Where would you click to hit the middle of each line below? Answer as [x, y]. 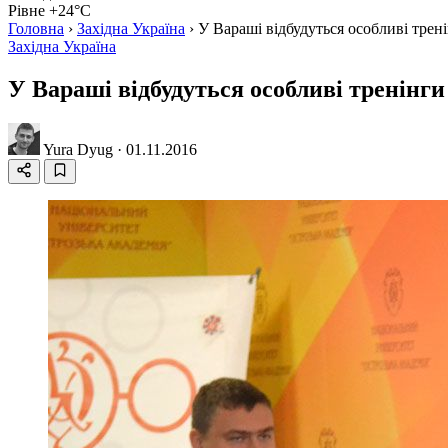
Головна [36, 28]
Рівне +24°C [49, 10]
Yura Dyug [78, 149]
